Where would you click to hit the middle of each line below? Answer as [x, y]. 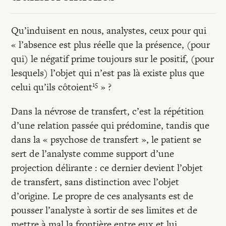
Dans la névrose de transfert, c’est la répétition [108, 111]
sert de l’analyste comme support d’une [93, 154]
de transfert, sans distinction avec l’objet [95, 182]
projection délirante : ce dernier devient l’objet [107, 168]
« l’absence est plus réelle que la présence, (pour [111, 45]
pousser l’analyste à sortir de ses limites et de [104, 210]
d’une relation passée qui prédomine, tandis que [110, 125]
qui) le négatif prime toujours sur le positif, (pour [113, 59]
